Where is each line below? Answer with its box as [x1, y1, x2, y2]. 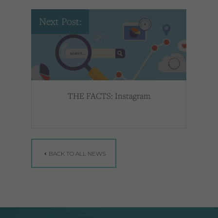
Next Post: [39, 15, 81, 28]
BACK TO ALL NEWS [47, 150, 106, 158]
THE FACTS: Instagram [67, 90, 150, 102]
